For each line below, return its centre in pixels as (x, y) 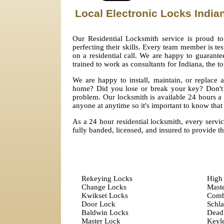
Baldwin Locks (105, 212)
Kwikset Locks (104, 195)
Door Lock (98, 204)
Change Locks (104, 187)
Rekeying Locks (107, 178)
